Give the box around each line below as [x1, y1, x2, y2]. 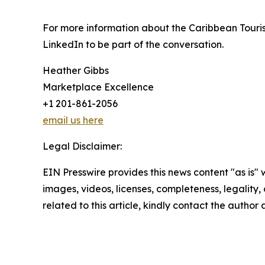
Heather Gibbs [43, 64, 109, 77]
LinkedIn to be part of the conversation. [43, 38, 224, 51]
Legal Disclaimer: [43, 140, 122, 153]
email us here [43, 114, 104, 127]
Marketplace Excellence [43, 81, 154, 93]
